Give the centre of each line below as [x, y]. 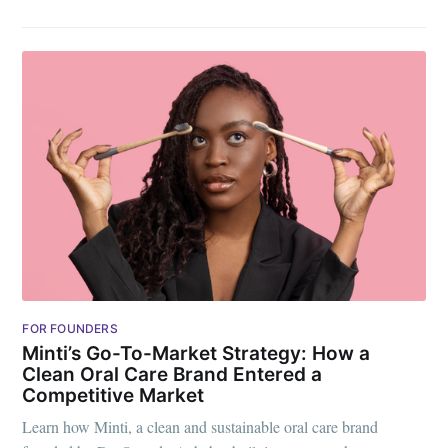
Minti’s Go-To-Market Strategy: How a [196, 354]
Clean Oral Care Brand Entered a [172, 375]
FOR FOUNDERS [70, 328]
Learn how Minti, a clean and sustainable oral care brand [200, 426]
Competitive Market [113, 396]
